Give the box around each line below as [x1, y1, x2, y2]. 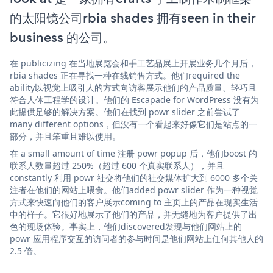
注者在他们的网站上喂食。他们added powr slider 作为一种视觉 [10, 183, 258, 196]
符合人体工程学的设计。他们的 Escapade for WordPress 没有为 [10, 93, 259, 105]
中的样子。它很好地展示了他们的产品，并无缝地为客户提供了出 [10, 208, 257, 220]
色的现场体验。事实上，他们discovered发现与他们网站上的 [10, 220, 242, 232]
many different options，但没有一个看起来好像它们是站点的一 [10, 118, 257, 130]
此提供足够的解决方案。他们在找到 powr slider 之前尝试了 [10, 105, 240, 118]
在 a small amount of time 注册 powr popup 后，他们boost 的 [10, 147, 257, 159]
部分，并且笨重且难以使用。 [10, 130, 121, 142]
